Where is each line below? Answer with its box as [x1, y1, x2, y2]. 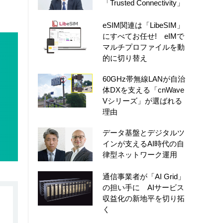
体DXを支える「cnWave [103, 85, 184, 94]
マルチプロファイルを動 [103, 42, 185, 51]
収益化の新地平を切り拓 [103, 194, 185, 203]
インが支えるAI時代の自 [103, 139, 184, 148]
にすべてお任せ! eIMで [103, 31, 184, 40]
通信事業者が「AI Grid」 [103, 172, 185, 181]
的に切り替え [103, 53, 147, 62]
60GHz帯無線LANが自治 [103, 74, 185, 83]
